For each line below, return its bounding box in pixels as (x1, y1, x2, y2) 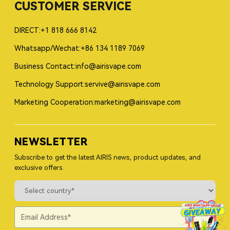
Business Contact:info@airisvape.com (14, 62, 141, 70)
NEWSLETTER (14, 136, 87, 148)
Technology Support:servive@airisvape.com (14, 80, 160, 88)
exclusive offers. (14, 164, 64, 171)
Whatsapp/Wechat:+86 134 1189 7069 (14, 44, 145, 52)
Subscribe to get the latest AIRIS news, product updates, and (14, 154, 201, 161)
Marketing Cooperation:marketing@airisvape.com (14, 98, 181, 106)
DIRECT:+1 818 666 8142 (14, 26, 97, 34)
